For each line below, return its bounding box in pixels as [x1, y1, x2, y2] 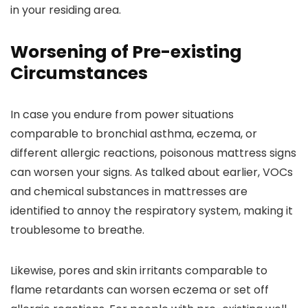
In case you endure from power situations [10, 107, 234, 122]
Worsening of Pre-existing [10, 40, 242, 64]
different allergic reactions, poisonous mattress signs [10, 145, 296, 161]
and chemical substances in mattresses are [10, 184, 247, 199]
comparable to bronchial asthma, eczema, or [10, 126, 257, 142]
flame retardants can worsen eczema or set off [10, 282, 269, 298]
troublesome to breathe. [10, 222, 144, 238]
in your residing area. [10, 2, 121, 18]
